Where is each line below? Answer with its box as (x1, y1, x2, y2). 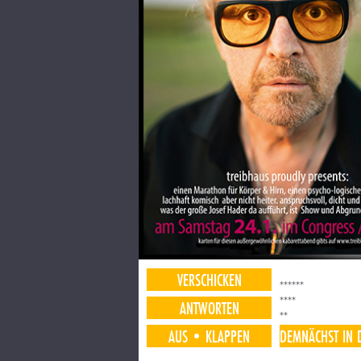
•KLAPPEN (188, 324, 250, 348)
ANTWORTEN (179, 296, 239, 320)
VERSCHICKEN (176, 268, 242, 292)
